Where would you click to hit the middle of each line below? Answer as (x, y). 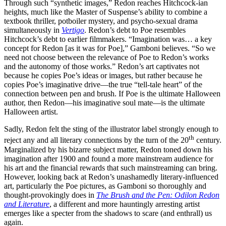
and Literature (27, 204)
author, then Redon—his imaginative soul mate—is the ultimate (104, 103)
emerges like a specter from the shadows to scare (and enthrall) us (108, 213)
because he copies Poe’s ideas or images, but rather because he (103, 76)
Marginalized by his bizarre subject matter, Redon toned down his (108, 149)
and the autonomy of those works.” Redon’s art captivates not (102, 67)
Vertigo (73, 30)
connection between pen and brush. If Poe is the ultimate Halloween (112, 94)
